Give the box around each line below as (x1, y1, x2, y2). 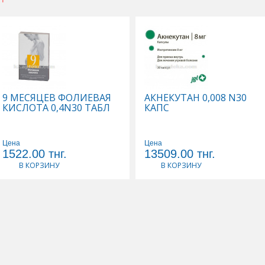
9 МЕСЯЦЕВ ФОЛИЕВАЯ (2, 91, 111, 104)
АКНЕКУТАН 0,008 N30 (144, 91, 247, 104)
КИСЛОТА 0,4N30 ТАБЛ (2, 101, 110, 114)
